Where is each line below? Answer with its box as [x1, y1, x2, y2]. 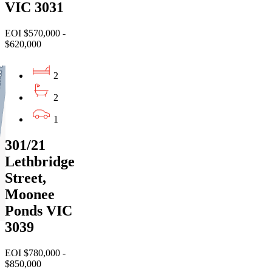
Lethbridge [5, 153, 75, 169]
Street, [5, 169, 46, 186]
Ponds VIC [5, 202, 72, 219]
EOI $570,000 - [5, 27, 66, 38]
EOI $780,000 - [5, 247, 66, 258]
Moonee [5, 186, 55, 202]
